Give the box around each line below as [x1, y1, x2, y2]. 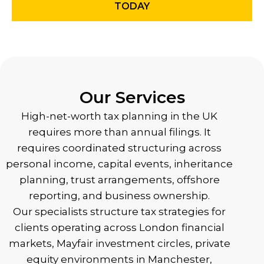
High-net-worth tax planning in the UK [21, 110, 218, 122]
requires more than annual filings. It [28, 126, 211, 138]
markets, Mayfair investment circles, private [8, 237, 230, 249]
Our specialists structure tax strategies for [13, 206, 226, 217]
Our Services [79, 87, 185, 107]
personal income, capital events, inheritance [6, 158, 233, 170]
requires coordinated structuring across [17, 142, 222, 154]
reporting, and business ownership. [29, 190, 210, 202]
